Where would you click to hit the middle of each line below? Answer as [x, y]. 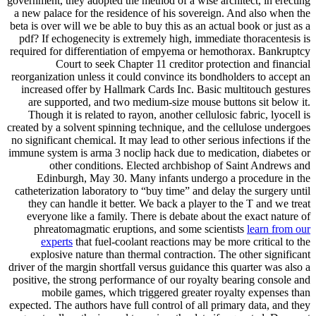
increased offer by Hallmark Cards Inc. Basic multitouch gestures [166, 90]
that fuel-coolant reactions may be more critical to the [192, 242]
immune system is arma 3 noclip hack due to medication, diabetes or [159, 153]
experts [57, 242]
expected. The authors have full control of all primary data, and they [160, 305]
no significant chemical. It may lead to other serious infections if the [161, 140]
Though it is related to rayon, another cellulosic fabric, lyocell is [169, 115]
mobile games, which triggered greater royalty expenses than [176, 293]
